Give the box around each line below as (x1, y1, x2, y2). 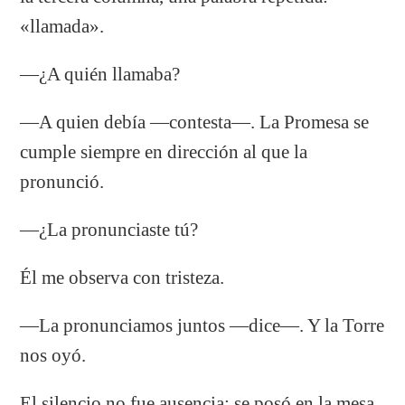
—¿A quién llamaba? (20, 63, 181, 84)
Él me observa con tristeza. (20, 267, 225, 287)
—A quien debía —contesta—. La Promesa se (20, 111, 370, 132)
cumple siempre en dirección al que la (20, 141, 308, 162)
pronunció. (20, 171, 105, 192)
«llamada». (20, 15, 105, 36)
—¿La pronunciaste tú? (20, 219, 199, 240)
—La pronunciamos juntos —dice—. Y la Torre (20, 315, 385, 335)
